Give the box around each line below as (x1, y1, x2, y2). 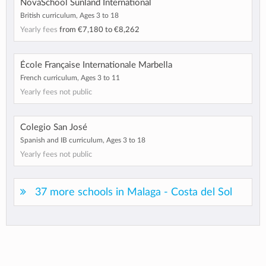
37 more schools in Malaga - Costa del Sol (35, 187, 232, 198)
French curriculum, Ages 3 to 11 (20, 74, 120, 82)
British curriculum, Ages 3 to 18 (20, 12, 119, 20)
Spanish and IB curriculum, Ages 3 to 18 (20, 137, 145, 144)
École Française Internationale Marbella (20, 61, 172, 70)
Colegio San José (20, 123, 87, 132)
